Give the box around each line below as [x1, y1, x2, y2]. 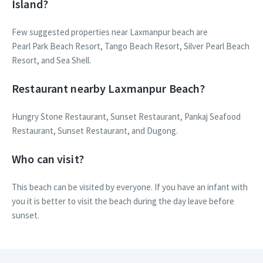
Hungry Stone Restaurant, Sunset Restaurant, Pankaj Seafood [12, 111, 241, 123]
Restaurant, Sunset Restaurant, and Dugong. [12, 125, 178, 137]
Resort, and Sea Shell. [12, 55, 91, 66]
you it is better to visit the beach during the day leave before [12, 195, 234, 207]
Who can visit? [12, 151, 84, 167]
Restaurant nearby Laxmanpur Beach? [12, 81, 205, 96]
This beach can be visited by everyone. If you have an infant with [12, 181, 248, 193]
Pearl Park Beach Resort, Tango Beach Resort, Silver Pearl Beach [12, 41, 249, 52]
